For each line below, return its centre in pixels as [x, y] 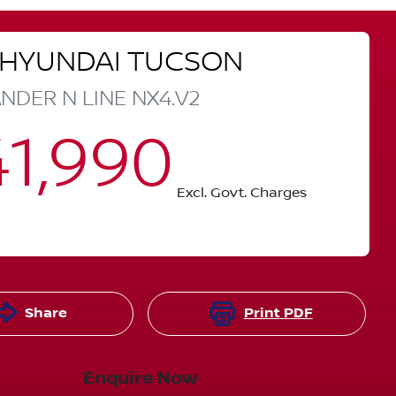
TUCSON [186, 63]
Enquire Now [141, 379]
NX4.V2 [166, 99]
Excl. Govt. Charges [242, 193]
